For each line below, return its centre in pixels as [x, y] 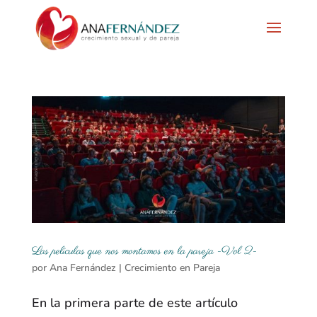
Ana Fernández [82, 268]
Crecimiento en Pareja [172, 268]
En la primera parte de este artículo [134, 303]
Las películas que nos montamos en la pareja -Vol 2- [144, 252]
